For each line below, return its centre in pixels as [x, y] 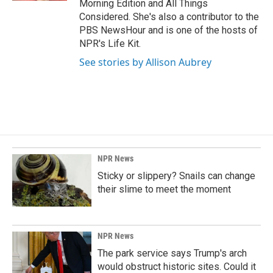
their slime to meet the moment [164, 189]
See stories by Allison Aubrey [145, 62]
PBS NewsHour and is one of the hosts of [168, 30]
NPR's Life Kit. [110, 44]
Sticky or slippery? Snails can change [176, 176]
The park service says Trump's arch [172, 253]
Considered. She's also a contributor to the [169, 17]
